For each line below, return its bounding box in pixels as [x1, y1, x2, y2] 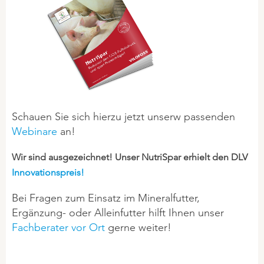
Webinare [12, 124, 60, 138]
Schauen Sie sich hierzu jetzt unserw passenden [12, 110, 235, 124]
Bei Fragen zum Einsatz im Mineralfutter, [12, 191, 200, 205]
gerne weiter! [105, 220, 171, 235]
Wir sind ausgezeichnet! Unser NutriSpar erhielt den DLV [12, 151, 247, 163]
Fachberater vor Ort [12, 220, 105, 235]
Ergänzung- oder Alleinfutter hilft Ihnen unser [12, 206, 224, 220]
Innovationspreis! [12, 167, 84, 179]
